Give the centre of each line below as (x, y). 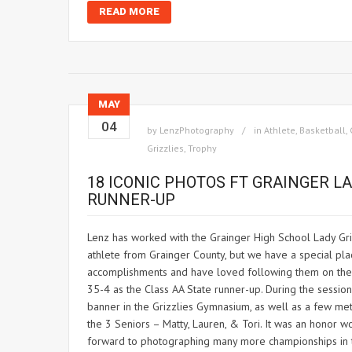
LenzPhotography (197, 130)
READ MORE (129, 11)
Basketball (323, 130)
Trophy (202, 148)
